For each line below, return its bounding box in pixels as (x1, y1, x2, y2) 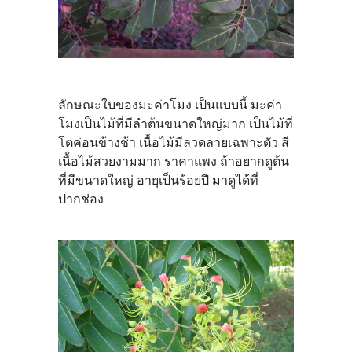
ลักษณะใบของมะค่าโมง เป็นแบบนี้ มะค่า (58, 97, 282, 112)
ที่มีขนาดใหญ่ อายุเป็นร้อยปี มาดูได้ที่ (58, 172, 258, 188)
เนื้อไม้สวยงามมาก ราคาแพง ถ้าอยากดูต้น (58, 153, 289, 169)
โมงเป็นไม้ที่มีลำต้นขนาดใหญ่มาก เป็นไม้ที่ (58, 115, 293, 131)
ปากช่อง (58, 191, 104, 207)
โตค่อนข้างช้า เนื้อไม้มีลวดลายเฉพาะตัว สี (58, 134, 289, 150)
